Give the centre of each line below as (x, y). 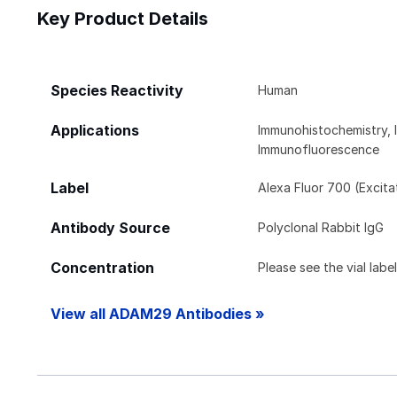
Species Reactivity (117, 90)
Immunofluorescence (319, 149)
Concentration (102, 268)
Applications (95, 130)
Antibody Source (110, 228)
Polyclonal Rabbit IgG (321, 227)
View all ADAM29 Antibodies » (158, 314)
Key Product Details (123, 18)
